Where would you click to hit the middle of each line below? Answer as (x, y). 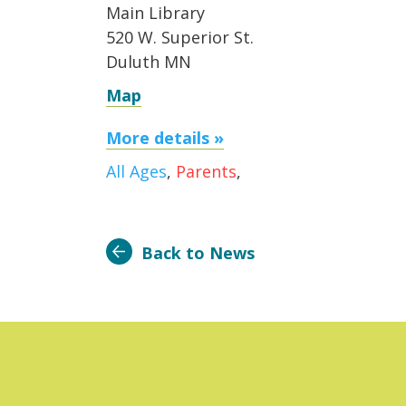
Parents (206, 171)
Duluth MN (149, 62)
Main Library (155, 13)
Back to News (198, 253)
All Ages (136, 171)
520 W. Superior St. (180, 37)
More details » (165, 138)
